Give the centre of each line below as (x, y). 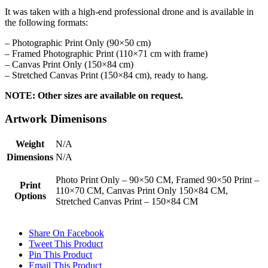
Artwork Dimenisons (56, 119)
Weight (30, 144)
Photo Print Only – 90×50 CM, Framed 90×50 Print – (157, 179)
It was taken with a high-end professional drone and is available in (129, 12)
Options (30, 196)
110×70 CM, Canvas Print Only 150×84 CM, (142, 190)
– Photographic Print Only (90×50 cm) (78, 43)
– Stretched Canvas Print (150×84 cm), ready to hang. (106, 75)
